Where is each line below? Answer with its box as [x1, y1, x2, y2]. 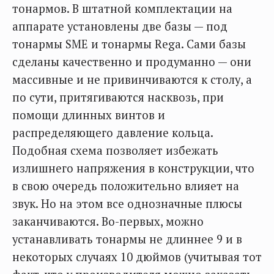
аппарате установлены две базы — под [12, 18, 228, 34]
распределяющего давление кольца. [12, 125, 213, 140]
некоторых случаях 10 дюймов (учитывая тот [12, 249, 262, 264]
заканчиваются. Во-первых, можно [12, 213, 204, 229]
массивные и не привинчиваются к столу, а [12, 72, 252, 87]
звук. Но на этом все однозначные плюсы [12, 196, 242, 211]
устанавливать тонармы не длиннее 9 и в [12, 231, 242, 246]
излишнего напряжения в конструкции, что [12, 160, 254, 176]
